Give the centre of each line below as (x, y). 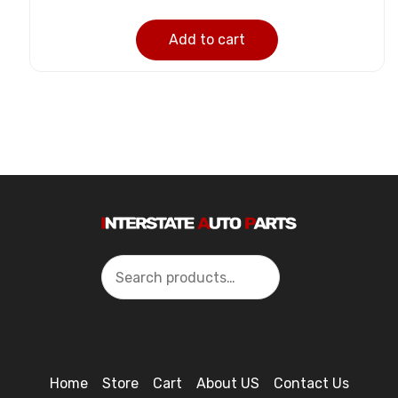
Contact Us (311, 384)
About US (227, 384)
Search (124, 266)
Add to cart (207, 40)
